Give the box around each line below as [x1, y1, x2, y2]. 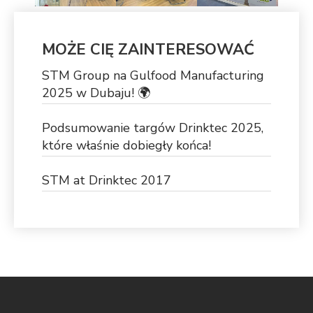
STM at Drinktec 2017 [42, 171, 171, 189]
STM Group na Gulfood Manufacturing [42, 66, 264, 84]
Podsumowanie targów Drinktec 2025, [42, 119, 263, 136]
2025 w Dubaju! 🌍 [42, 84, 150, 101]
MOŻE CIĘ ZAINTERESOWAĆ [42, 38, 254, 60]
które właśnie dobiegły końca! [42, 136, 211, 154]
